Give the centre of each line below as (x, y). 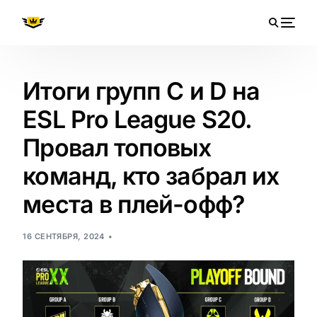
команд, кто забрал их (151, 176)
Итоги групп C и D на (142, 91)
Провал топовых (117, 148)
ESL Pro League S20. (137, 119)
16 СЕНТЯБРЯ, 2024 (64, 236)
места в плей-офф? (133, 204)
